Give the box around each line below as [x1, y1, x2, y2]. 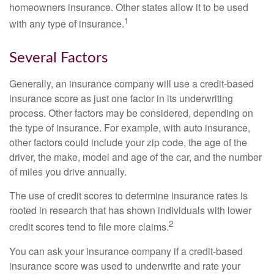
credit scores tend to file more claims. [9, 220, 169, 234]
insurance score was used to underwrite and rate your [9, 258, 240, 273]
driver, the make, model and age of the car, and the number [9, 150, 262, 165]
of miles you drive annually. [9, 165, 127, 179]
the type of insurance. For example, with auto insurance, [9, 120, 250, 135]
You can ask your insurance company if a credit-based [9, 243, 243, 258]
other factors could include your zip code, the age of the [9, 135, 247, 150]
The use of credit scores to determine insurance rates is [9, 188, 248, 203]
